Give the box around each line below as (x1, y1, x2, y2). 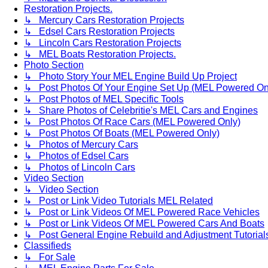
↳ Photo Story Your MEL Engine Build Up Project (24, 71, 237, 81)
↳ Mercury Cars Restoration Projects (24, 14, 184, 25)
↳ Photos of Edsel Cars (24, 150, 129, 161)
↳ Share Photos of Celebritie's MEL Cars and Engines (24, 105, 258, 115)
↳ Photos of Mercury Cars (24, 139, 138, 150)
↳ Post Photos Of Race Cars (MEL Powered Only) (24, 116, 240, 127)
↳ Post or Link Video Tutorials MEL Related (24, 195, 213, 206)
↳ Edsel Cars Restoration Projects (24, 26, 175, 36)
